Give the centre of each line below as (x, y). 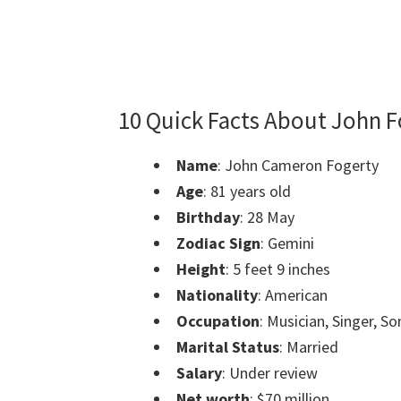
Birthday (208, 218)
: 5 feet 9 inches (278, 269)
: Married (309, 347)
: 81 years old (247, 192)
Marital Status (228, 347)
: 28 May (267, 218)
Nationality (217, 295)
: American (293, 295)
